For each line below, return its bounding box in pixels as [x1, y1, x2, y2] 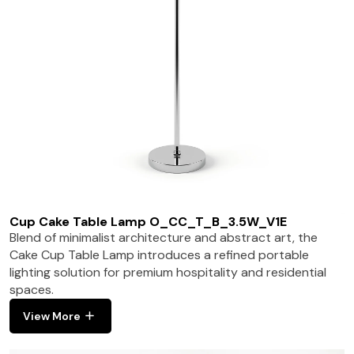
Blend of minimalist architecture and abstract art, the [9, 228, 318, 246]
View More [23, 308, 81, 323]
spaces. [9, 281, 55, 298]
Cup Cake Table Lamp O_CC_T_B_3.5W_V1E [9, 213, 288, 230]
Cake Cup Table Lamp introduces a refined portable [9, 246, 310, 263]
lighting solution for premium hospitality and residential [9, 263, 327, 281]
